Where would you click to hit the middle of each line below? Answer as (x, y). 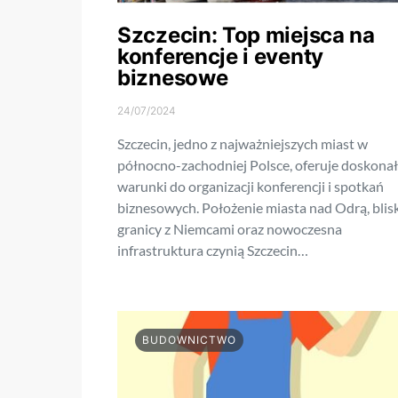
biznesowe (173, 78)
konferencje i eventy (220, 57)
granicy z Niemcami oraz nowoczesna (230, 229)
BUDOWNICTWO (189, 340)
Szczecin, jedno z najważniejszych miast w (243, 144)
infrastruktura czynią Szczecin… (213, 251)
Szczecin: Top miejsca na (246, 36)
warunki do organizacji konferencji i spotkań (251, 187)
